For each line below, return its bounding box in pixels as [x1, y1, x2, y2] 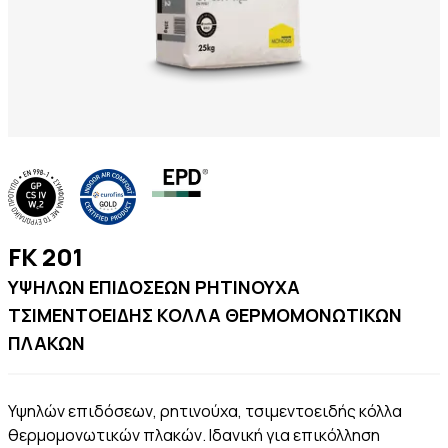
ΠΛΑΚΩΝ [8, 331, 85, 355]
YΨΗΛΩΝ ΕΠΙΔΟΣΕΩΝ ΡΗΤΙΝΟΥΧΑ [8, 275, 300, 299]
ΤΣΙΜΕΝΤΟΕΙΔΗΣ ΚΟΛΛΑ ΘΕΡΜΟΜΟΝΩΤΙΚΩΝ [8, 303, 402, 327]
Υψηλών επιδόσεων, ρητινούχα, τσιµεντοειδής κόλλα [8, 400, 402, 422]
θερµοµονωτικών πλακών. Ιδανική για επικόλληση [8, 424, 380, 446]
